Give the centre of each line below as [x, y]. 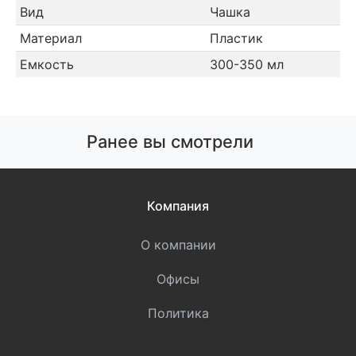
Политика [178, 313]
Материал [50, 39]
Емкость [46, 65]
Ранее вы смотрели [170, 142]
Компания [178, 205]
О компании [178, 244]
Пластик [236, 39]
